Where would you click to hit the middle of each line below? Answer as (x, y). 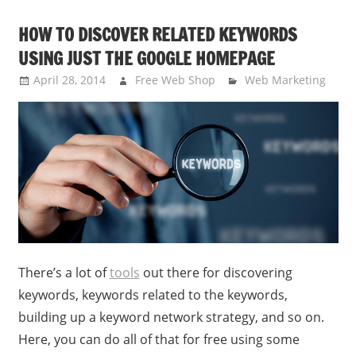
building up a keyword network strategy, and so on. (171, 317)
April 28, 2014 (69, 80)
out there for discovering (216, 272)
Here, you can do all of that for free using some (159, 339)
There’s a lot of (64, 272)
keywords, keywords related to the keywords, (153, 294)
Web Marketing (286, 80)
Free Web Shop (175, 80)
